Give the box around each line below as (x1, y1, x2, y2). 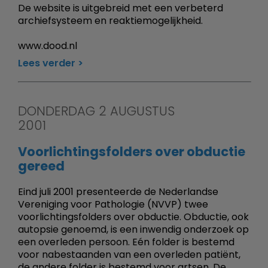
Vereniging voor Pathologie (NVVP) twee (18, 197, 208, 211)
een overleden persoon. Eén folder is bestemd (18, 234, 234, 249)
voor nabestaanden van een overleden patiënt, (18, 247, 240, 261)
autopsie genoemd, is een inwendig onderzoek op (18, 222, 249, 236)
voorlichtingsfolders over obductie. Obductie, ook (18, 209, 249, 224)
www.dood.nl (18, 38, 77, 53)
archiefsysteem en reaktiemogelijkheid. (18, 13, 203, 28)
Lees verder (18, 56, 75, 70)
